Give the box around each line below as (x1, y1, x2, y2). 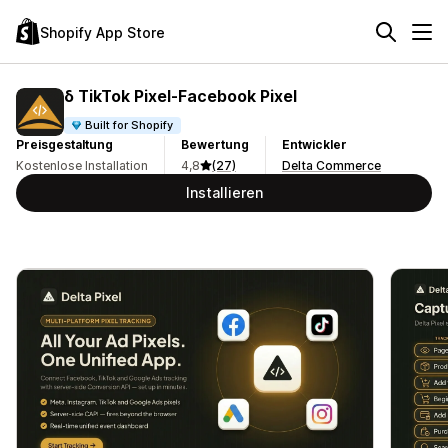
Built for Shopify (85, 117, 174, 132)
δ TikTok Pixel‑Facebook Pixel (64, 85, 297, 106)
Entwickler (282, 137, 347, 152)
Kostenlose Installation (16, 158, 148, 173)
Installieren (185, 184, 263, 201)
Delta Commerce (282, 158, 381, 173)
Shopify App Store (40, 23, 165, 41)
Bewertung (181, 137, 249, 152)
